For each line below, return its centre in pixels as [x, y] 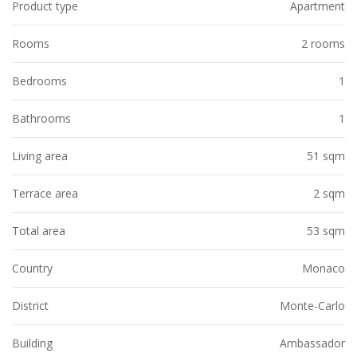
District [30, 306]
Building [32, 343]
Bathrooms [41, 118]
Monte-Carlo [312, 306]
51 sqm [326, 156]
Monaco [324, 268]
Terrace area [45, 193]
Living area [40, 156]
